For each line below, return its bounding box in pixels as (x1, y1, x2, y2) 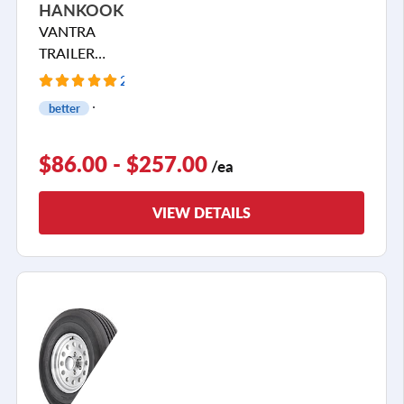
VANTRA (39, 20, 96, 41)
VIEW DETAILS (152, 201, 251, 223)
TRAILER (39, 41, 95, 63)
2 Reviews (120, 69, 183, 89)
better (48, 99, 80, 116)
